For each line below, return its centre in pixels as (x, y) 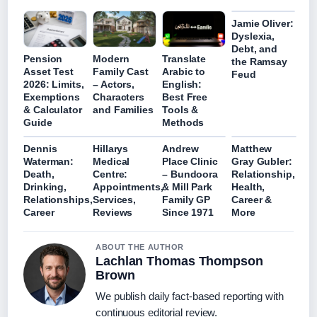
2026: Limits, (54, 84)
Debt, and (255, 48)
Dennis (40, 148)
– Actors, (114, 84)
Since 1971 (188, 212)
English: (182, 84)
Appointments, (128, 186)
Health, (248, 186)
